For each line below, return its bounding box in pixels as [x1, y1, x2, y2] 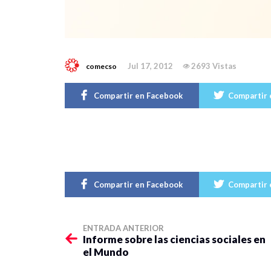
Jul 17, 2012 [128, 60, 173, 71]
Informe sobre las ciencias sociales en [83, 232, 266, 246]
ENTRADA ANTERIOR [83, 223, 164, 233]
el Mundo [83, 245, 129, 258]
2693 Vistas [191, 60, 237, 71]
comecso [86, 61, 117, 71]
